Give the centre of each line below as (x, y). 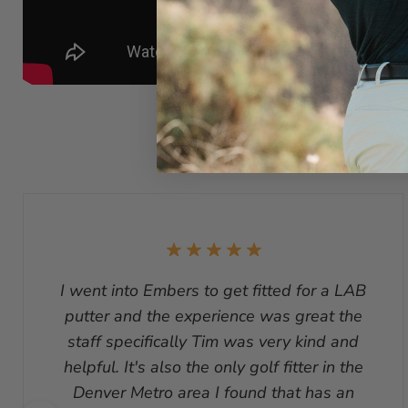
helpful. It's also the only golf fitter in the (213, 367)
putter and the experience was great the (213, 316)
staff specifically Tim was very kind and (213, 342)
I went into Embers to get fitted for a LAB (213, 291)
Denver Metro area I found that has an (213, 393)
